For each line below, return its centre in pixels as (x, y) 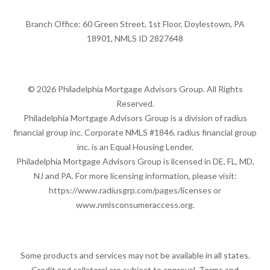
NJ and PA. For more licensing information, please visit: (135, 175)
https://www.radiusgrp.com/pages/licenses (130, 190)
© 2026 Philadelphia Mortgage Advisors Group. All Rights (135, 89)
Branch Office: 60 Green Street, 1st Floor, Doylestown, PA (135, 24)
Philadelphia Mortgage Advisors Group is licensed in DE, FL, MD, (135, 161)
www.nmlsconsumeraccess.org (134, 204)
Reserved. (135, 103)
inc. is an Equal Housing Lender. (135, 146)
